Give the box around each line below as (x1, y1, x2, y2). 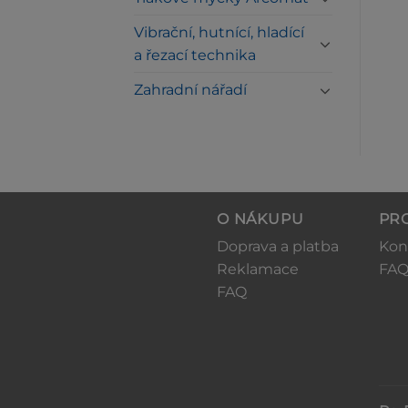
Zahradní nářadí (134, 81, 247, 98)
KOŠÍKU (265, 2, 312, 15)
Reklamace (217, 260, 300, 278)
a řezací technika (134, 46, 256, 64)
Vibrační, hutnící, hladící (134, 24, 304, 41)
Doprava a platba (217, 238, 340, 255)
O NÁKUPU (217, 210, 304, 228)
